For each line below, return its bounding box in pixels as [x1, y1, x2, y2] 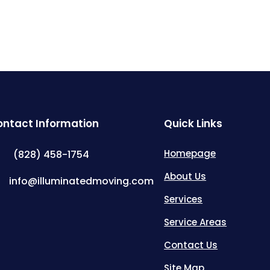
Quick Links [164, 116, 223, 131]
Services [164, 193, 203, 206]
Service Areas [164, 216, 227, 229]
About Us [164, 170, 207, 183]
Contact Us [164, 239, 218, 252]
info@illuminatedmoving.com [8, 174, 154, 188]
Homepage [164, 147, 216, 160]
